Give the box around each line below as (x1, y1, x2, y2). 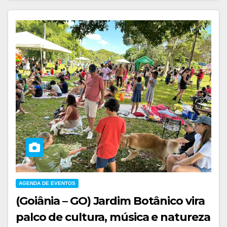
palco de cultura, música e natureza (16, 210, 210, 224)
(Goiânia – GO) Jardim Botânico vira (16, 194, 205, 208)
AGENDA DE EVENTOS (19, 180, 75, 186)
